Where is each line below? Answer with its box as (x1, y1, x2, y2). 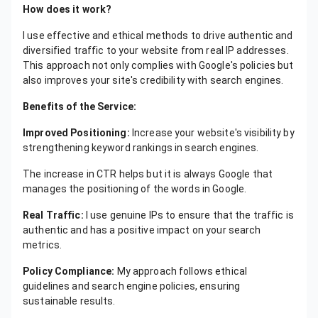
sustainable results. (23, 295, 116, 307)
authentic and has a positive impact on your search (23, 224, 261, 236)
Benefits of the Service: (23, 101, 137, 112)
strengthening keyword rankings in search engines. (23, 142, 263, 153)
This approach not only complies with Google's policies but (23, 60, 294, 71)
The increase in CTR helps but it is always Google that (23, 168, 273, 180)
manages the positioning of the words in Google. (23, 183, 247, 194)
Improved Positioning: (23, 127, 130, 138)
